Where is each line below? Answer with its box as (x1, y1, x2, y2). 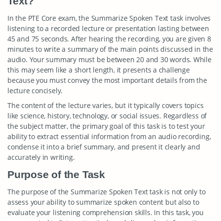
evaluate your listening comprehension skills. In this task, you (7, 208, 204, 217)
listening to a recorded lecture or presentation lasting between (7, 24, 209, 33)
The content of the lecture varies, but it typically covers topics (7, 101, 204, 110)
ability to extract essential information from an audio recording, (7, 132, 211, 141)
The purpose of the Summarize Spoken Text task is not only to (7, 187, 206, 196)
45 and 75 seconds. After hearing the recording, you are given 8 (7, 34, 211, 43)
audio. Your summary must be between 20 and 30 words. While (7, 55, 212, 64)
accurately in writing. (7, 152, 75, 162)
